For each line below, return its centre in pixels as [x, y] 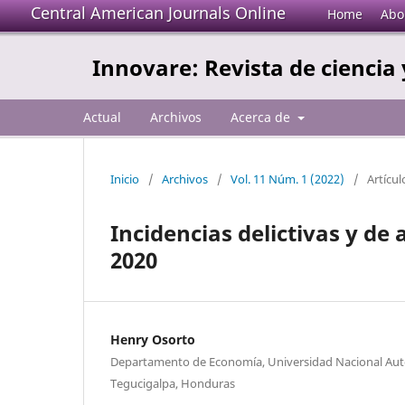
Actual [102, 117]
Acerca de [262, 117]
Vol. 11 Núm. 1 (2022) [287, 179]
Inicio [125, 179]
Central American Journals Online [158, 13]
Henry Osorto [153, 339]
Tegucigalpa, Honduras [173, 383]
